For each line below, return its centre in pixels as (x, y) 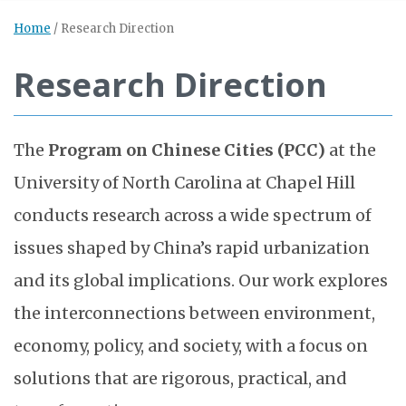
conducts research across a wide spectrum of (193, 215)
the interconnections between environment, (194, 313)
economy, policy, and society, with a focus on (191, 346)
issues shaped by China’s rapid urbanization (192, 248)
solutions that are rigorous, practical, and (180, 378)
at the (351, 150)
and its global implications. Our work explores (201, 280)
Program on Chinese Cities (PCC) (187, 150)
